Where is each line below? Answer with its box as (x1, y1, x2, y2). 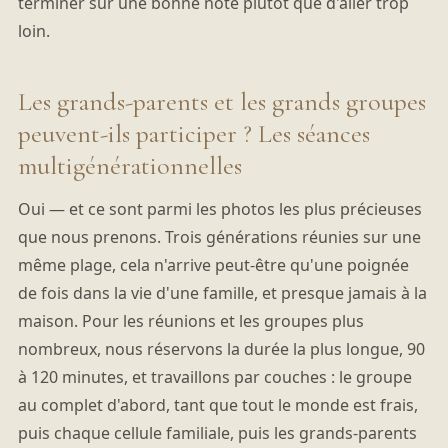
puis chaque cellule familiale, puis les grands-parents (17, 422, 417, 445)
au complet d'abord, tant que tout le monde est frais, (17, 394, 418, 417)
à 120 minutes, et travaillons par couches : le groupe (17, 366, 412, 389)
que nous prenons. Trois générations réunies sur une (17, 226, 421, 249)
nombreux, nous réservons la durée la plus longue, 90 (17, 338, 425, 361)
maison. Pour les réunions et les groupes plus (17, 310, 364, 333)
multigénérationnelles (17, 150, 242, 182)
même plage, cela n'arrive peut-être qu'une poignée (17, 254, 409, 277)
